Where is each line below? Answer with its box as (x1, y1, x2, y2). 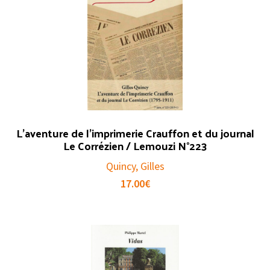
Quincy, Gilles (105, 159, 165, 173)
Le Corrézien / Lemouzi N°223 (63, 135, 207, 155)
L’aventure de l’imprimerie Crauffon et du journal (16, 122, 254, 143)
